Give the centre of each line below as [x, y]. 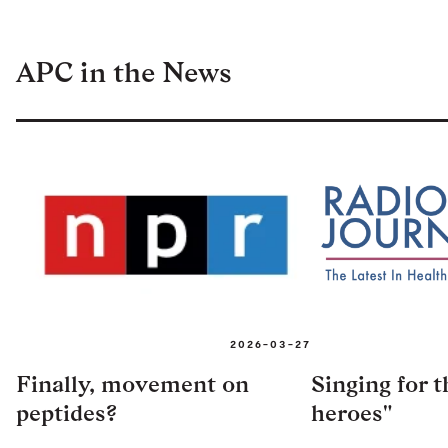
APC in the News [124, 71]
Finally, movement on [132, 383]
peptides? [66, 412]
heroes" [351, 412]
